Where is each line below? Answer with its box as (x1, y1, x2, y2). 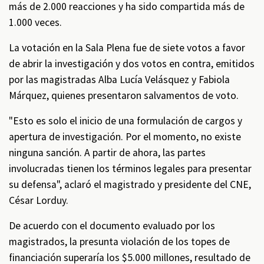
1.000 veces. (9, 16, 62, 29)
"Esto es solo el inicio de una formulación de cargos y (9, 114, 242, 127)
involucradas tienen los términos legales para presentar (9, 162, 252, 175)
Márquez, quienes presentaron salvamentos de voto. (9, 89, 239, 102)
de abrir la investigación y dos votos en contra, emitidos (9, 57, 255, 70)
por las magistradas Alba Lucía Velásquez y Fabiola (9, 73, 230, 86)
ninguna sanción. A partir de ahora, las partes (9, 146, 206, 159)
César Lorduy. (9, 194, 68, 207)
